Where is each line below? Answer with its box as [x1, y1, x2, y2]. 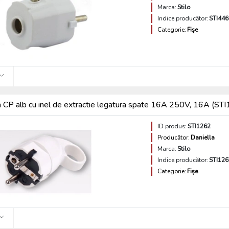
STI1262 [188, 122, 211, 130]
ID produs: [157, 122, 187, 130]
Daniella [191, 133, 215, 142]
